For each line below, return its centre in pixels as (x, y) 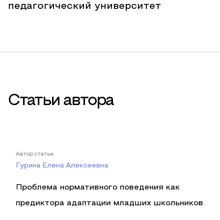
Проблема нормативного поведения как (98, 188)
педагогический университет (84, 6)
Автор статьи (35, 154)
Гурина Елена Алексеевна (62, 166)
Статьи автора (61, 101)
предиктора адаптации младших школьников (110, 203)
